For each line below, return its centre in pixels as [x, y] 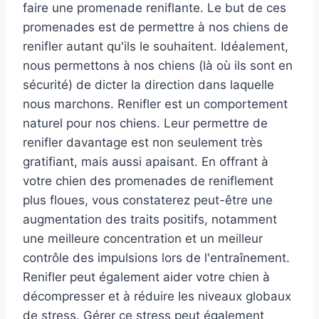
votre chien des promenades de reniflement [148, 181]
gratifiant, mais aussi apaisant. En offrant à [146, 162]
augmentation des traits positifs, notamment [150, 220]
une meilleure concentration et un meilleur [143, 239]
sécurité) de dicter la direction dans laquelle [148, 85]
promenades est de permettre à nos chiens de [156, 27]
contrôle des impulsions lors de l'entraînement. [156, 258]
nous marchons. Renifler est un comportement [155, 104]
